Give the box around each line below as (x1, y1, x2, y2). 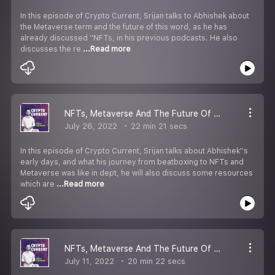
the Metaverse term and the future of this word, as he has (20, 22, 227, 31)
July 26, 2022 (64, 121, 117, 131)
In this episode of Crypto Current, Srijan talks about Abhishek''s (20, 146, 248, 155)
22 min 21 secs (128, 121, 187, 131)
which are (20, 179, 56, 188)
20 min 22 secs (125, 256, 185, 266)
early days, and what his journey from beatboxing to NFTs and (20, 157, 244, 166)
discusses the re (20, 44, 83, 53)
